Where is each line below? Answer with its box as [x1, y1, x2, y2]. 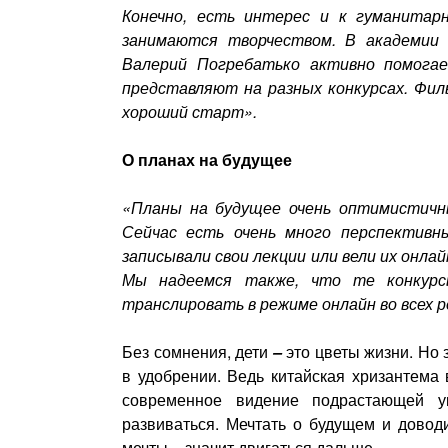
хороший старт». [122, 100, 257, 124]
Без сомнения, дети [122, 340, 273, 364]
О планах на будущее [122, 148, 292, 172]
